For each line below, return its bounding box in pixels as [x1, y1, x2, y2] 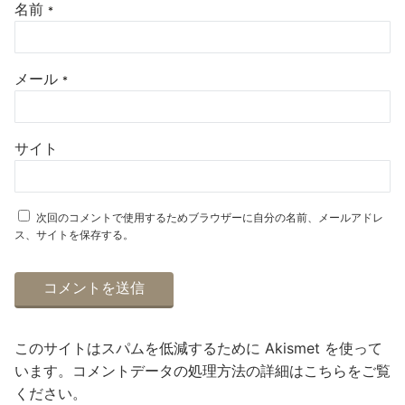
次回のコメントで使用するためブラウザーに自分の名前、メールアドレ [36, 211, 383, 224]
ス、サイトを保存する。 [14, 228, 134, 241]
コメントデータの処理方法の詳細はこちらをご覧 [72, 362, 391, 380]
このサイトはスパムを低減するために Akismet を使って [14, 339, 382, 357]
